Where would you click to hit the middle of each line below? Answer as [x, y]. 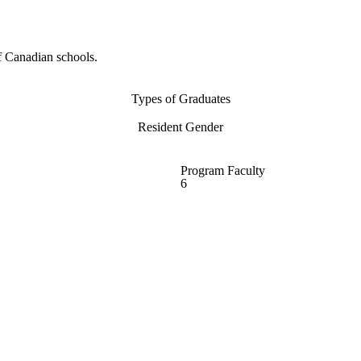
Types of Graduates [180, 99]
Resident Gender [180, 127]
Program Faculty [223, 170]
